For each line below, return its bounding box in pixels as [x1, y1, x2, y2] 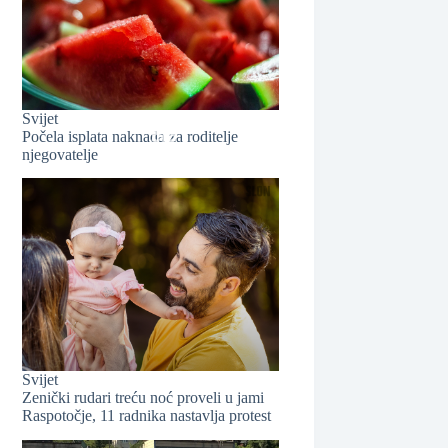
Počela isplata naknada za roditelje [22, 127, 239, 145]
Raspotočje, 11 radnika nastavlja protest [22, 406, 272, 424]
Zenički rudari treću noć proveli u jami [22, 388, 265, 406]
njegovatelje [22, 145, 99, 163]
